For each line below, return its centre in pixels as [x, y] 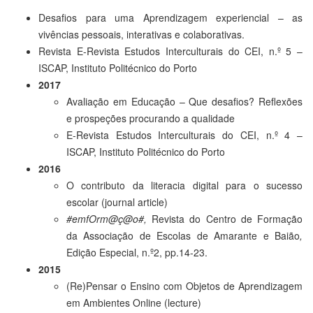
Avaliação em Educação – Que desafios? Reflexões [184, 101]
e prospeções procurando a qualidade [151, 118]
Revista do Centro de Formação [227, 218]
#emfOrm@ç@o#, [109, 218]
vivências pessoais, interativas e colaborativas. [141, 34]
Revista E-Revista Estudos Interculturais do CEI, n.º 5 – [170, 51]
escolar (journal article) [117, 202]
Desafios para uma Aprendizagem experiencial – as [170, 17]
